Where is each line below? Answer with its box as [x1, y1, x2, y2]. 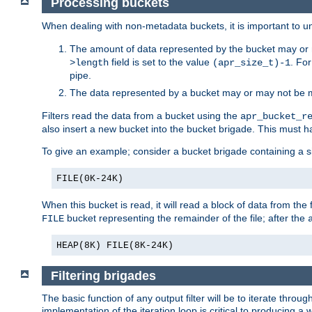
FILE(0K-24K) [56, 173, 123, 184]
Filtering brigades [50, 268, 156, 283]
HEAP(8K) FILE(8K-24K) [56, 240, 173, 251]
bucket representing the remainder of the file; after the [64, 212, 308, 224]
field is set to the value [109, 56, 212, 68]
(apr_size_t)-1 [212, 56, 290, 68]
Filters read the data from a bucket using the [42, 109, 240, 121]
